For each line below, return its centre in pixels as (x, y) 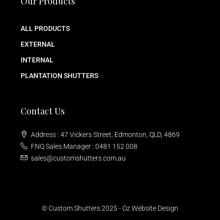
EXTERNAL (38, 44)
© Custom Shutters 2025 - (82, 208)
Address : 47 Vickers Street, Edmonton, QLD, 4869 (105, 135)
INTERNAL (37, 60)
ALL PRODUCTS (45, 29)
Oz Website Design (150, 208)
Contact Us (43, 111)
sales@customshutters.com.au (78, 158)
